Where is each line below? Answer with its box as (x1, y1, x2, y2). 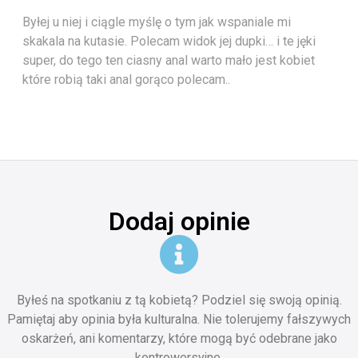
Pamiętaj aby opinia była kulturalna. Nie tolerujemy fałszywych (7, 312, 351, 328)
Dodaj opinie (108, 206, 250, 237)
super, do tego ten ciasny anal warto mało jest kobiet (22, 53, 315, 69)
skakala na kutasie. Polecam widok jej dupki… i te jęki (22, 34, 316, 50)
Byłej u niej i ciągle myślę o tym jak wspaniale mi (22, 14, 291, 30)
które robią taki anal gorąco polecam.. (22, 72, 230, 88)
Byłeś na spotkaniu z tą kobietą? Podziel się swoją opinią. (16, 292, 342, 308)
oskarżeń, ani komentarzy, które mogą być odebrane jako (21, 331, 337, 347)
